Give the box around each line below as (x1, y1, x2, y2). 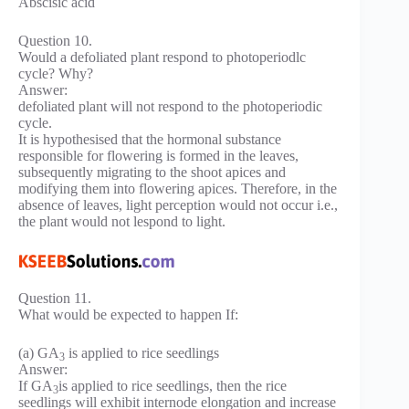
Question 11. (18, 290, 91, 307)
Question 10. (18, 32, 92, 48)
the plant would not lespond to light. (18, 213, 225, 229)
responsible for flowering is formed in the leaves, (18, 147, 299, 163)
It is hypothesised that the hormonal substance (18, 131, 281, 147)
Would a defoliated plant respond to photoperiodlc (18, 48, 306, 65)
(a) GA (18, 345, 59, 362)
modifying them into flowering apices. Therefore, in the (18, 180, 337, 196)
